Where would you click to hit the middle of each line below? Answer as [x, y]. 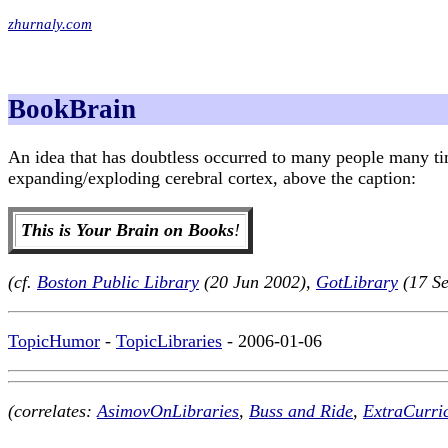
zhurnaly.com [50, 23]
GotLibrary [357, 282]
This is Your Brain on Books [127, 230]
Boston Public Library [118, 282]
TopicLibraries [169, 341]
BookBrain [72, 109]
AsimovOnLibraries [168, 411]
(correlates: [52, 411]
